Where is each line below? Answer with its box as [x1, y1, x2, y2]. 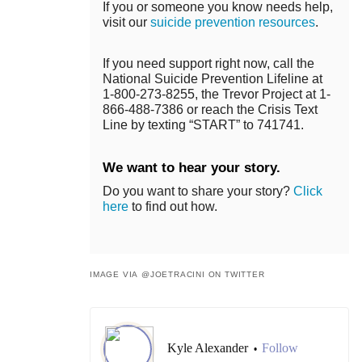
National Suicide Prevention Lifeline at [103, 72, 322, 86]
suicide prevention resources [150, 15, 315, 30]
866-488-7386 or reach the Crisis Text [103, 103, 318, 117]
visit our [103, 15, 150, 30]
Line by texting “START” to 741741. [103, 118, 304, 133]
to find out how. [128, 200, 217, 214]
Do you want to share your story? [103, 184, 293, 199]
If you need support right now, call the [103, 57, 314, 71]
